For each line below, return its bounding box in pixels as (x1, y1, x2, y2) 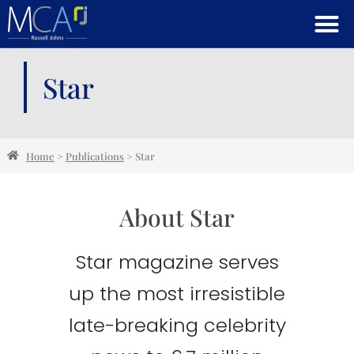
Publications (66, 149, 124, 163)
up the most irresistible (69, 281, 285, 307)
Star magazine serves (75, 249, 279, 275)
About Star (119, 201, 235, 233)
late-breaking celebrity (68, 312, 286, 338)
